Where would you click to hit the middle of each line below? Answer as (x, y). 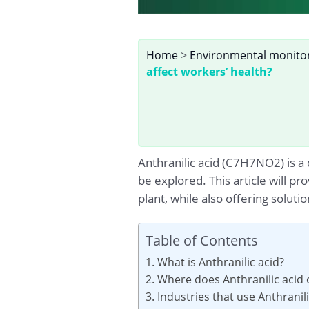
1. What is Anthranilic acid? (215, 262)
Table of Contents (201, 240)
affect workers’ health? (209, 72)
